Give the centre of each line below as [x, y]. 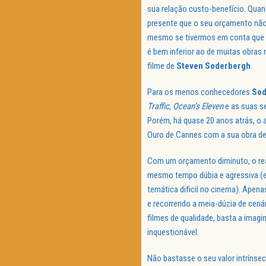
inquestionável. [173, 232]
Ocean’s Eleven [198, 107]
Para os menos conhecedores [199, 92]
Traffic [158, 107]
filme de [162, 66]
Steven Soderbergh [213, 66]
